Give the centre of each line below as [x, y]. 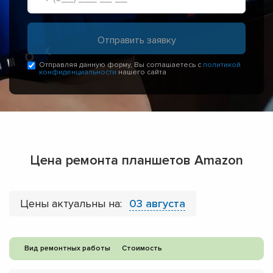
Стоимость [142, 249]
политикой [222, 65]
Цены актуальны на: [73, 204]
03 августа [157, 204]
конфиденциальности [78, 73]
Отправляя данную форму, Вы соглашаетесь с [121, 65]
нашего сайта [141, 73]
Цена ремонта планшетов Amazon [136, 161]
